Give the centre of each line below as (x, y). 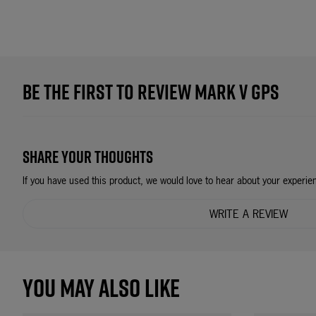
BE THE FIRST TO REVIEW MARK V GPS (151, 92)
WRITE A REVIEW (248, 214)
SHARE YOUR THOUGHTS (88, 157)
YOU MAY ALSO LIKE (101, 288)
